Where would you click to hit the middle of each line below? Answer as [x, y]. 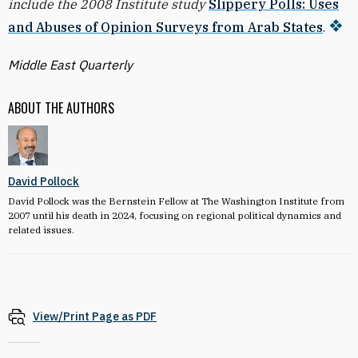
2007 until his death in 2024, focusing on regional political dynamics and [175, 215]
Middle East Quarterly [70, 65]
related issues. [41, 230]
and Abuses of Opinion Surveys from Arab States [165, 27]
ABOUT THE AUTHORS [61, 108]
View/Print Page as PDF [95, 316]
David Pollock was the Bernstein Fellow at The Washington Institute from [176, 201]
